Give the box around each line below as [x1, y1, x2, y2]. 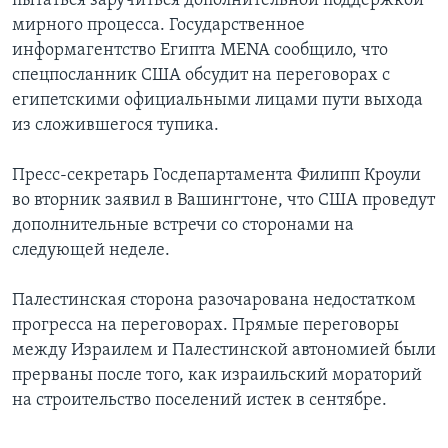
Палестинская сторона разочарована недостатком [12, 291, 416, 311]
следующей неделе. [12, 241, 170, 261]
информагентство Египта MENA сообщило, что [12, 41, 388, 61]
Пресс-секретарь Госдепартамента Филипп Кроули [12, 166, 421, 186]
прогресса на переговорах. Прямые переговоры [12, 316, 399, 336]
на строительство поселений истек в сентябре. [12, 391, 387, 411]
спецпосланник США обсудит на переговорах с [12, 66, 390, 86]
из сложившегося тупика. [12, 116, 219, 136]
